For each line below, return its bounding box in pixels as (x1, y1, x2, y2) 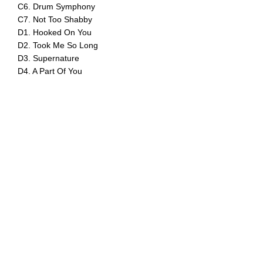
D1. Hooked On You (18, 28, 92, 37)
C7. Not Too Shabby (18, 15, 92, 24)
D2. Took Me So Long (18, 41, 98, 50)
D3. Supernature (18, 53, 79, 63)
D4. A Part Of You (18, 66, 82, 76)
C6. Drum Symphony (18, 2, 95, 11)
